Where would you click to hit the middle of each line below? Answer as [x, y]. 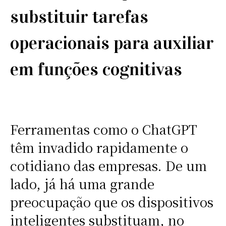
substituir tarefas [79, 17]
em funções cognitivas [96, 69]
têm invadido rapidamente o [99, 148]
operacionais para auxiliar [112, 43]
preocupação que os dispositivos [111, 202]
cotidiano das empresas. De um [108, 166]
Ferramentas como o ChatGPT [103, 129]
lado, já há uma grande [82, 184]
